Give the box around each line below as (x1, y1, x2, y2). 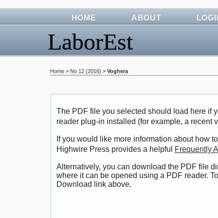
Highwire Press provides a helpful (56, 145, 175, 154)
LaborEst (48, 29, 133, 54)
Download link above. (56, 180, 131, 188)
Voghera (107, 68, 128, 74)
